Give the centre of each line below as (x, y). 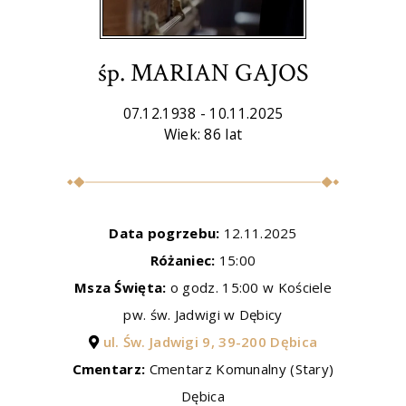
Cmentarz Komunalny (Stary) (240, 369)
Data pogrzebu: (164, 233)
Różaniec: (183, 261)
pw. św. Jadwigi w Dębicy (203, 315)
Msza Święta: (120, 288)
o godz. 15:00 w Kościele (249, 288)
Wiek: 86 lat (203, 134)
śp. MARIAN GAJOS (203, 72)
